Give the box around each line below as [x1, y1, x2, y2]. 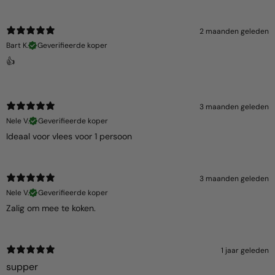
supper [6, 260, 38, 273]
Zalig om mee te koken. [6, 202, 96, 214]
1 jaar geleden [221, 246, 269, 255]
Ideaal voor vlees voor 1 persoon [6, 130, 132, 142]
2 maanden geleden [199, 26, 269, 36]
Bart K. [6, 40, 28, 50]
